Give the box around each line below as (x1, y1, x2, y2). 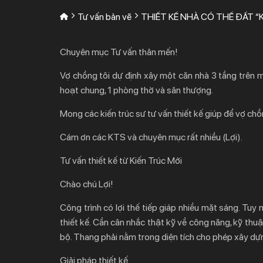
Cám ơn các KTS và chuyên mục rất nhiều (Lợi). (60, 131, 242, 143)
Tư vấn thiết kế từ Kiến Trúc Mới (60, 155, 182, 166)
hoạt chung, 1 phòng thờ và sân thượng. (60, 85, 213, 96)
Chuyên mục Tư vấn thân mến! (60, 46, 178, 58)
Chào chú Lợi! (60, 178, 113, 190)
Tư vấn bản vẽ (77, 11, 131, 22)
